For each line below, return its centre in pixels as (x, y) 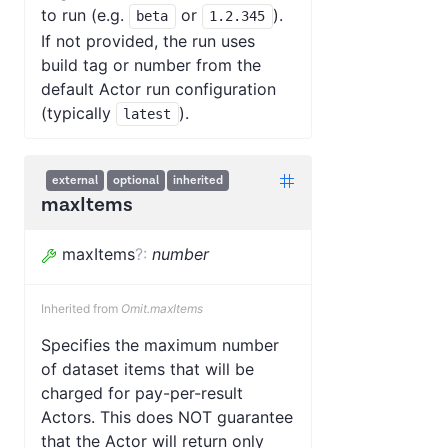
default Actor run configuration (158, 88)
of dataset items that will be (147, 369)
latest (147, 114)
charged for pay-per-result (142, 393)
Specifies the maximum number (160, 345)
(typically (78, 112)
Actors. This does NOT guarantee (167, 417)
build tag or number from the (151, 64)
